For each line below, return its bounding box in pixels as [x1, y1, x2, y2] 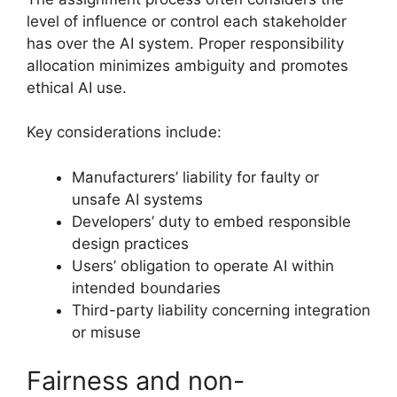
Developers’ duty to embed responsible [72, 212, 351, 230]
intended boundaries [72, 278, 221, 297]
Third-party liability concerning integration [72, 300, 370, 319]
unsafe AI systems [72, 190, 203, 208]
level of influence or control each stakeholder [27, 12, 346, 30]
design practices [72, 234, 189, 253]
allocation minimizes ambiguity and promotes [27, 56, 348, 74]
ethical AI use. [27, 78, 127, 97]
